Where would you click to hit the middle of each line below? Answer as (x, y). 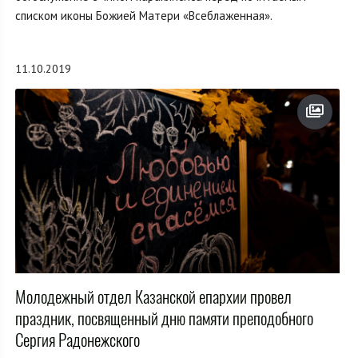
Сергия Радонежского (78, 340)
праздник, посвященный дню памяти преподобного (164, 318)
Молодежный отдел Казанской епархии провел (153, 296)
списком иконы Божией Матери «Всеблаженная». (144, 15)
